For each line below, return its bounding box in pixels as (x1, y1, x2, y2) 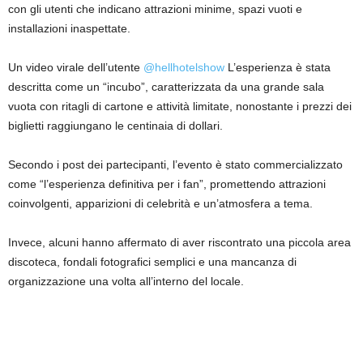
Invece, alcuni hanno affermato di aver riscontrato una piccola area (8, 235, 351, 249)
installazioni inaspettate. (8, 21, 130, 35)
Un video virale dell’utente (8, 60, 143, 74)
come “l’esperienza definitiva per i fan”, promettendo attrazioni (8, 177, 326, 190)
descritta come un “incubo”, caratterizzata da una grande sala (8, 79, 324, 93)
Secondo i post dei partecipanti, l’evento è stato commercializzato (8, 157, 343, 171)
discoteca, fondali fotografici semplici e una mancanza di (8, 254, 297, 268)
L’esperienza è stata (224, 60, 331, 74)
